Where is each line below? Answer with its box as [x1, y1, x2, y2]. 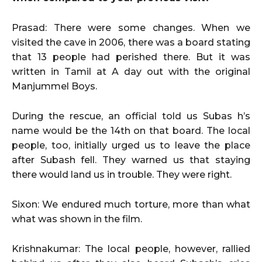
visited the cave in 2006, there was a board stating [12, 36, 250, 48]
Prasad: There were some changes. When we [12, 22, 250, 33]
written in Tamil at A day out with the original [12, 65, 250, 77]
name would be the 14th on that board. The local [12, 125, 250, 136]
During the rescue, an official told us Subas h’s [12, 110, 250, 122]
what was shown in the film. [12, 213, 142, 225]
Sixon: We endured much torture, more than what [12, 198, 250, 210]
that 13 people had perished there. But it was [12, 51, 250, 63]
